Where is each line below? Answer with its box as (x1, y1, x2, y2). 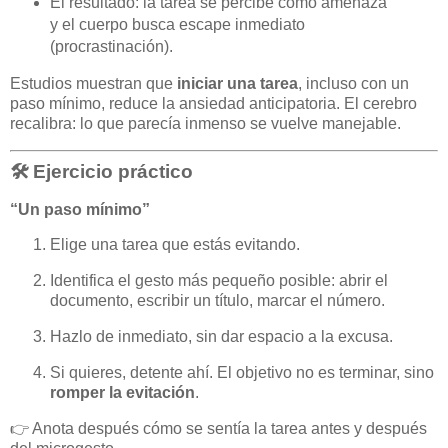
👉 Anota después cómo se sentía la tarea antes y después (10, 419, 427, 437)
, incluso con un (298, 74, 409, 92)
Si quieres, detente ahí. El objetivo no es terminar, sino (50, 363, 434, 381)
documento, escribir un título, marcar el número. (50, 292, 385, 310)
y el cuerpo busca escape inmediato (49, 16, 305, 34)
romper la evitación (50, 383, 195, 401)
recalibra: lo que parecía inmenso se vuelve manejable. (10, 114, 401, 132)
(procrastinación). (49, 38, 173, 56)
